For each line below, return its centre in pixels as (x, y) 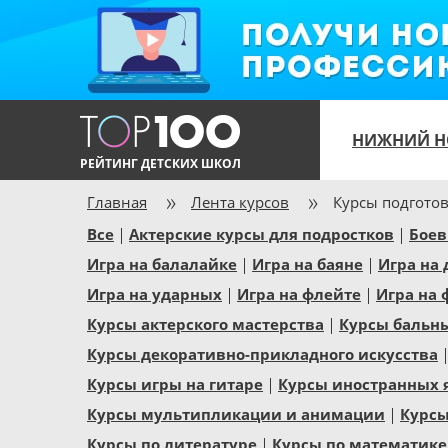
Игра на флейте (299, 294)
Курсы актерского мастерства (205, 324)
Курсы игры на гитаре (175, 384)
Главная (117, 202)
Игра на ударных (154, 294)
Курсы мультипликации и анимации (236, 414)
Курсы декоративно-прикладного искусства (262, 354)
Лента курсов (240, 202)
